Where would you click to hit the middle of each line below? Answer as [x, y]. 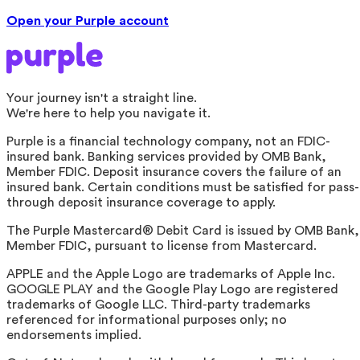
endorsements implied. [74, 335]
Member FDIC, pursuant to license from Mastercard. [162, 245]
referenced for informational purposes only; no [147, 319]
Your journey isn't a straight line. [102, 98]
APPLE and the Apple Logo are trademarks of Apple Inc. [171, 274]
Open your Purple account [88, 20]
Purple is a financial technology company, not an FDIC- [168, 141]
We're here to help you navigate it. [108, 113]
